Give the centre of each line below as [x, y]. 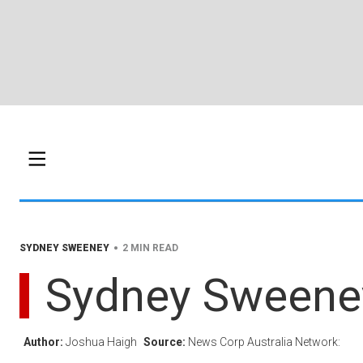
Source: [166, 342]
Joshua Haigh [102, 342]
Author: [45, 342]
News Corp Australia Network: [264, 342]
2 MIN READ [150, 248]
